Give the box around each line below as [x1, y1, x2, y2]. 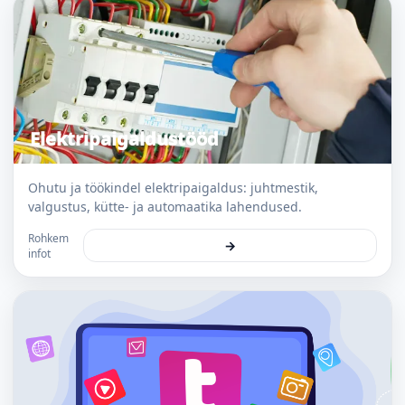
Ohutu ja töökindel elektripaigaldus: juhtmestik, [28, 179, 318, 196]
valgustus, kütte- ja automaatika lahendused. [28, 198, 302, 215]
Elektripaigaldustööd [30, 127, 219, 151]
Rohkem [28, 230, 69, 246]
